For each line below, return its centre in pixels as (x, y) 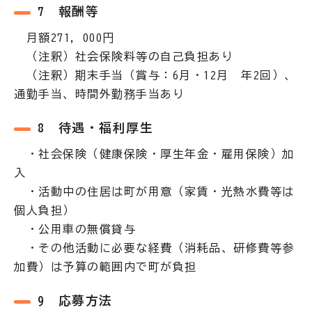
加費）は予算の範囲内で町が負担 (106, 267)
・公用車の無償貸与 (75, 229)
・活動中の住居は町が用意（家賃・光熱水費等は (154, 192)
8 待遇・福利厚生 (95, 128)
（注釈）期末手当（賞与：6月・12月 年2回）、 (155, 75)
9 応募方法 (75, 301)
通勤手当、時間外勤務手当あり (99, 94)
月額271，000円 (64, 38)
